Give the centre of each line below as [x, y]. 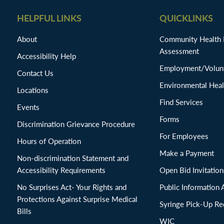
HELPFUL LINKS [49, 18]
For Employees [184, 136]
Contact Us [35, 73]
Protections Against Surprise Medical [77, 199]
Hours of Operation [49, 141]
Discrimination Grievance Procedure [76, 124]
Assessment [179, 51]
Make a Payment [187, 153]
